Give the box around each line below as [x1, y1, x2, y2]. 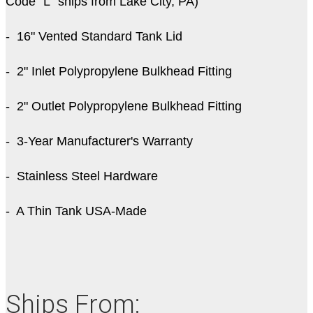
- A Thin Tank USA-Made [6, 204, 150, 219]
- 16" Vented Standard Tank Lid [6, 29, 182, 44]
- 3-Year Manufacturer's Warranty [6, 134, 193, 149]
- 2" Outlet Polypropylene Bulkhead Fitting [6, 99, 249, 114]
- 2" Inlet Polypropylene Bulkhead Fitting [6, 64, 232, 79]
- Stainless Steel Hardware [6, 169, 158, 184]
